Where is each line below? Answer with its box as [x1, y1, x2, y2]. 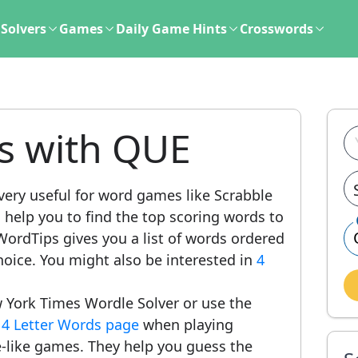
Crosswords [240, 20, 313, 38]
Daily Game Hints [116, 20, 227, 38]
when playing [139, 315, 233, 334]
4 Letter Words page [2, 315, 139, 334]
